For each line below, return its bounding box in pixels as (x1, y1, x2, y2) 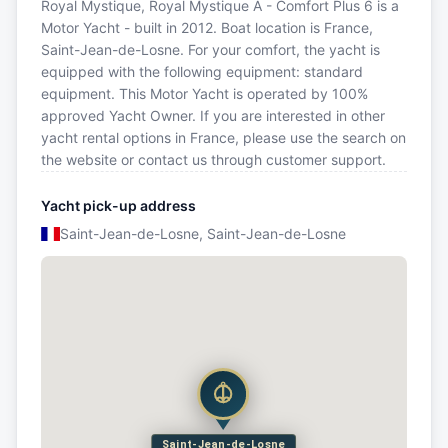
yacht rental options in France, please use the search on (41, 128, 406, 146)
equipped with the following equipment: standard (41, 62, 363, 80)
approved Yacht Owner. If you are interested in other (41, 106, 385, 124)
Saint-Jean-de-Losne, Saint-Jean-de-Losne (59, 224, 346, 242)
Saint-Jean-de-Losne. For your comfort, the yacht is (41, 40, 380, 58)
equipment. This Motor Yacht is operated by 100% (41, 84, 368, 102)
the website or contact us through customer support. (41, 150, 386, 168)
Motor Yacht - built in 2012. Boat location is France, (41, 18, 373, 36)
